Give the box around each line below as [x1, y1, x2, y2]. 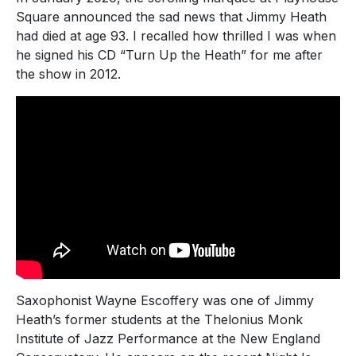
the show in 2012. [16, 65, 121, 82]
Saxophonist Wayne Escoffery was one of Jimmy [16, 292, 314, 309]
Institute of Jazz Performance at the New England [16, 331, 320, 347]
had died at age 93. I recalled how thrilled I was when [16, 27, 336, 44]
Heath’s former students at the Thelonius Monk [16, 311, 303, 328]
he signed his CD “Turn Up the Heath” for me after [16, 46, 323, 63]
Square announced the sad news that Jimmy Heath [16, 8, 327, 25]
